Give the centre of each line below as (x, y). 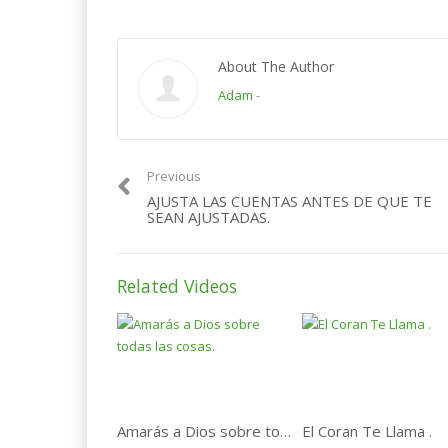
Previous (174, 176)
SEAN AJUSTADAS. (208, 217)
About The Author (276, 67)
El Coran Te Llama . (367, 430)
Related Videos (177, 286)
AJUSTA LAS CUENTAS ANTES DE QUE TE (289, 201)
